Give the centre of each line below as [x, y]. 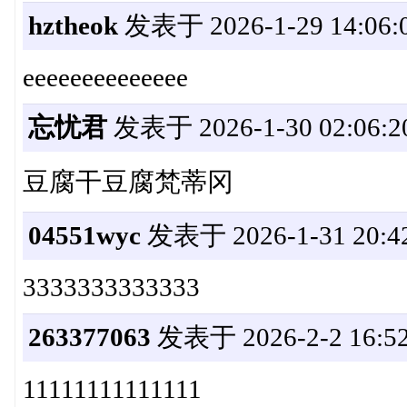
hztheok [73, 25]
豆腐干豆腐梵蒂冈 [128, 182]
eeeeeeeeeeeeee [105, 78]
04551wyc [84, 236]
